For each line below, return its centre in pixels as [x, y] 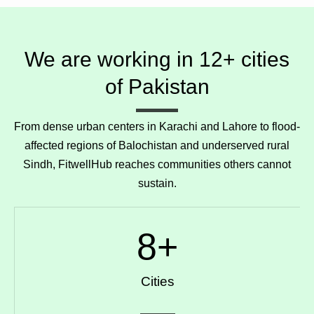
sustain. [157, 183]
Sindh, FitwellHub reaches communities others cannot [157, 164]
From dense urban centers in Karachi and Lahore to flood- [157, 126]
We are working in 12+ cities [157, 59]
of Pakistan [157, 86]
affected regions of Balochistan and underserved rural [157, 145]
